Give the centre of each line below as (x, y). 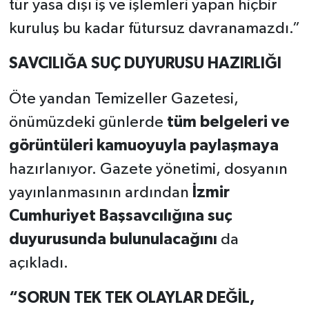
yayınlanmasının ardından (100, 193)
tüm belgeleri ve (228, 123)
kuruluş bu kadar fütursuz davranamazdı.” (154, 29)
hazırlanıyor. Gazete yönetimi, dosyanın (148, 170)
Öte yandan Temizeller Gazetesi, (123, 99)
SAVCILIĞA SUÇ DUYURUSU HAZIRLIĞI (145, 64)
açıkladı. (38, 263)
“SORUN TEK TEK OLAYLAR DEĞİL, (132, 299)
